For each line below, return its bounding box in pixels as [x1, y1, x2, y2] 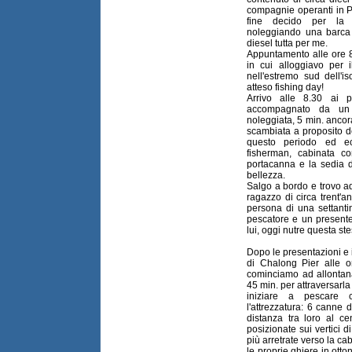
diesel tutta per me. [247, 38, 328, 49]
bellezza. [247, 170, 285, 181]
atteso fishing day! [247, 82, 324, 93]
